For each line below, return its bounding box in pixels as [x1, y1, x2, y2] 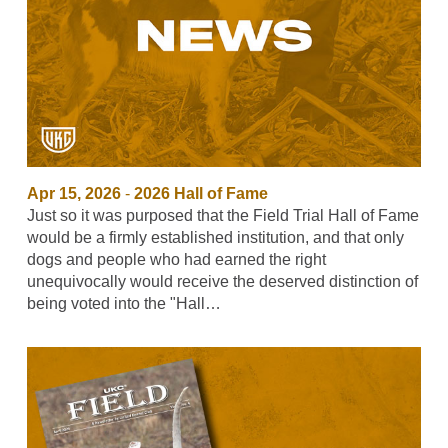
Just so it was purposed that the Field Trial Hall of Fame [26, 206, 419, 224]
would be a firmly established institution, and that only [26, 228, 404, 246]
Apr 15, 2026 [26, 184, 121, 202]
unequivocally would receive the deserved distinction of [26, 272, 418, 290]
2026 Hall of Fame [133, 184, 268, 202]
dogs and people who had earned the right [26, 250, 326, 268]
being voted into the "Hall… [26, 294, 221, 312]
